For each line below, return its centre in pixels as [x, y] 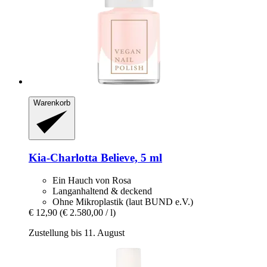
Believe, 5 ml [130, 157]
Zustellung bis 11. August [77, 233]
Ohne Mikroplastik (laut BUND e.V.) [123, 202]
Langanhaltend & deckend [102, 191]
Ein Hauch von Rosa [92, 181]
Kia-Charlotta [63, 157]
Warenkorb [52, 103]
